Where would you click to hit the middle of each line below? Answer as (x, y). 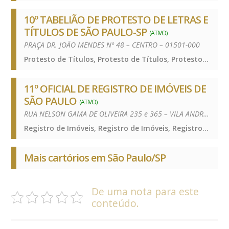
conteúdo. (116, 203)
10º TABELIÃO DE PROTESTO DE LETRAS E (116, 19)
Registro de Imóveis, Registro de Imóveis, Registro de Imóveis (206, 128)
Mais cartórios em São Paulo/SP (95, 157)
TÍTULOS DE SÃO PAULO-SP (86, 32)
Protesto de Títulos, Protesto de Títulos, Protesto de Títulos (206, 59)
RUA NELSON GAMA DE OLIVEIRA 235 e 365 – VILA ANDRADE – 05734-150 (207, 113)
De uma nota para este (145, 191)
